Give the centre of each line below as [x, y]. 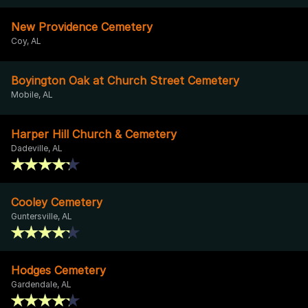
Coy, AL [26, 41]
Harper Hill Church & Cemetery [94, 134]
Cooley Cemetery [57, 202]
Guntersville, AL [42, 216]
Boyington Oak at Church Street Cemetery [125, 80]
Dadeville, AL [37, 148]
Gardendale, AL [41, 284]
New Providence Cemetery [82, 26]
